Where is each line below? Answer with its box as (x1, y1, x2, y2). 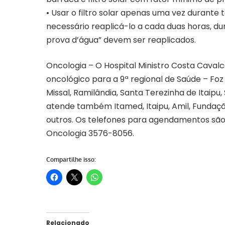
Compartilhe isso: (46, 156, 96, 164)
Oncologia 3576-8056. (46, 128, 134, 140)
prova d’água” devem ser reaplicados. (46, 34, 196, 46)
